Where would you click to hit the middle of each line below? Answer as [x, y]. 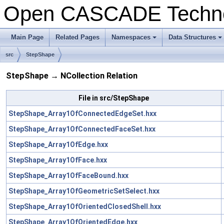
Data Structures [192, 37]
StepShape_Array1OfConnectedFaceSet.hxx [82, 129]
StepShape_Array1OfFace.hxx [58, 160]
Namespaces [131, 37]
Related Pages [77, 37]
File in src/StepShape [114, 98]
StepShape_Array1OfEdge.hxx [58, 144]
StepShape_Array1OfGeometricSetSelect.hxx [84, 191]
